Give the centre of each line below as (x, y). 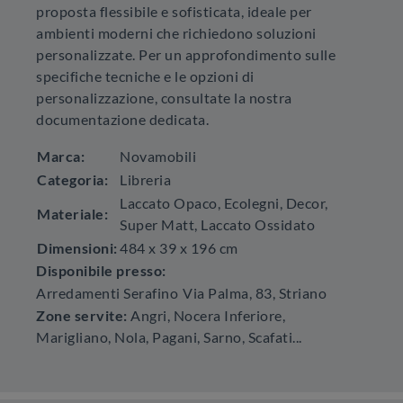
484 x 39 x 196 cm (179, 248)
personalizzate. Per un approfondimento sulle (186, 54)
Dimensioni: (77, 248)
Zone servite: (82, 315)
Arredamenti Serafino (107, 293)
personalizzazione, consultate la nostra (164, 98)
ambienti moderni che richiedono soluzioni (176, 33)
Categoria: (72, 179)
